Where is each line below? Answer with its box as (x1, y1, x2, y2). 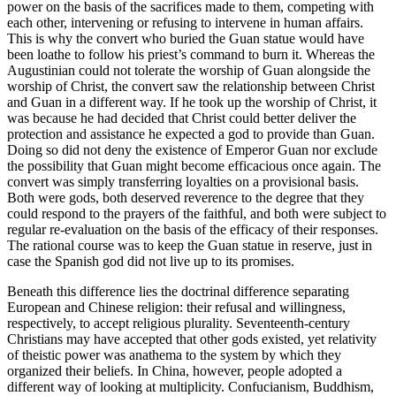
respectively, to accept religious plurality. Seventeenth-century (7, 315, 350, 331)
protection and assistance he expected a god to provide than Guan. (7, 126, 375, 141)
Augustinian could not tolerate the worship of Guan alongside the (7, 62, 370, 78)
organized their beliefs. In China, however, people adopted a (7, 362, 342, 378)
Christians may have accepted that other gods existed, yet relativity (7, 331, 377, 346)
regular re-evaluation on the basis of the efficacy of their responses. (7, 221, 378, 237)
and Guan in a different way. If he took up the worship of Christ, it (7, 94, 377, 110)
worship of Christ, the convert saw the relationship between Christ (7, 78, 375, 94)
